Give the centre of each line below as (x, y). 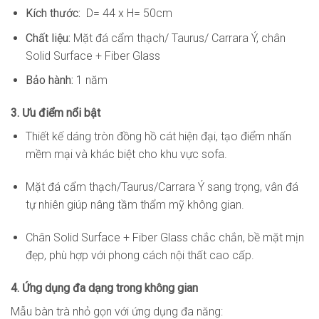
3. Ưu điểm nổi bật (56, 113)
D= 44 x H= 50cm (127, 14)
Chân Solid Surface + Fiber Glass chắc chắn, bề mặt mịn (164, 237)
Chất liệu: (49, 38)
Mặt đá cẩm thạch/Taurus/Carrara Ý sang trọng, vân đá (162, 187)
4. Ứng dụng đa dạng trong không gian (104, 288)
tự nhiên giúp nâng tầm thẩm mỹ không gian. (135, 204)
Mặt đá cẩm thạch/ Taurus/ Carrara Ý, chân (179, 38)
